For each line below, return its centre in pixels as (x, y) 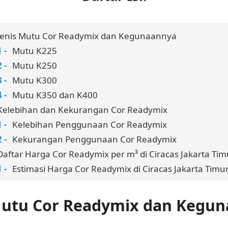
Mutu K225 (35, 50)
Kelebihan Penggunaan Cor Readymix (90, 124)
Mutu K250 (35, 65)
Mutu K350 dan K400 (55, 95)
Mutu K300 (35, 80)
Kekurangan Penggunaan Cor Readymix (94, 139)
